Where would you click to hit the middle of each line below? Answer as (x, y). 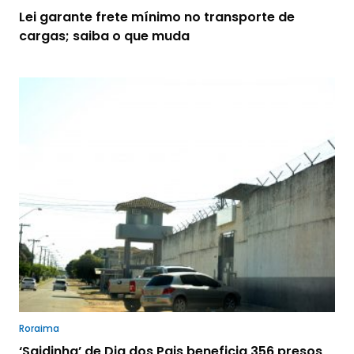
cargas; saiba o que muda (104, 36)
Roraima (39, 329)
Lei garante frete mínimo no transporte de (157, 17)
